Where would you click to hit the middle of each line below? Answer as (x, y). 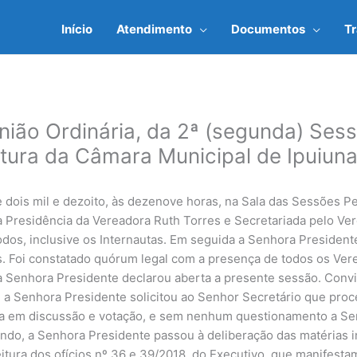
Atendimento (154, 29)
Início (77, 29)
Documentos (268, 29)
